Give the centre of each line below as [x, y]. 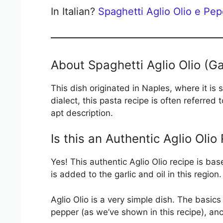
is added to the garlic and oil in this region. [136, 174]
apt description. [82, 113]
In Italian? [74, 11]
